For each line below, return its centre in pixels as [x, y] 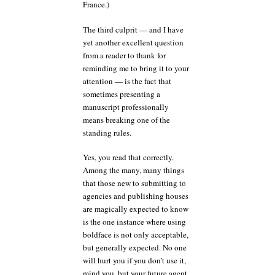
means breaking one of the [126, 119]
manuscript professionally [126, 107]
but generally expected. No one [135, 247]
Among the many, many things [134, 170]
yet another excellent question [133, 42]
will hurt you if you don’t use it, [134, 260]
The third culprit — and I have [133, 29]
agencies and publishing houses [136, 196]
